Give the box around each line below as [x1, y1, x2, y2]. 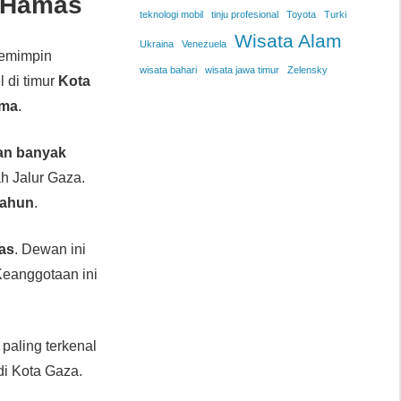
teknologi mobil [139, 9, 203, 21]
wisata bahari [139, 64, 197, 76]
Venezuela [181, 38, 226, 50]
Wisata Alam [234, 30, 342, 52]
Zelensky [286, 64, 328, 76]
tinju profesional [210, 9, 278, 21]
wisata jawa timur [204, 64, 279, 76]
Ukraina [139, 38, 174, 50]
